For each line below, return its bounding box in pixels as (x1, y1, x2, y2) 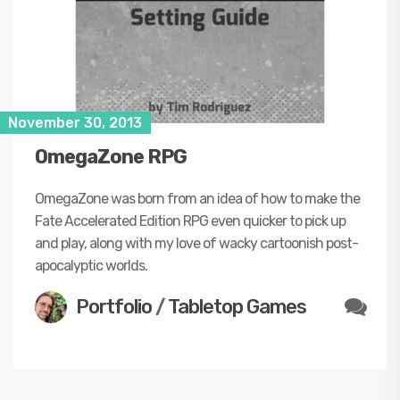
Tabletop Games (168, 294, 306, 319)
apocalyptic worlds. (35, 256, 147, 274)
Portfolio (76, 294, 152, 319)
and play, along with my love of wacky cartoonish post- (35, 234, 358, 252)
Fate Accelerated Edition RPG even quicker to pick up (35, 212, 346, 229)
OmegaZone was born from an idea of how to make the (35, 189, 360, 207)
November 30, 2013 (8, 113, 142, 131)
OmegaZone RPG (35, 144, 187, 169)
